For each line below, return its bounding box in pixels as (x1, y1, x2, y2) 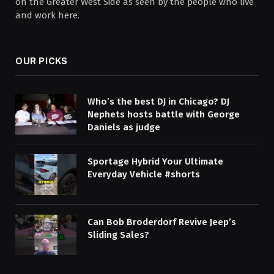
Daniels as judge (87, 121, 160, 133)
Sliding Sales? (87, 229, 149, 240)
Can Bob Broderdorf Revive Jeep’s (87, 216, 236, 228)
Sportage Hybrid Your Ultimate (87, 156, 223, 168)
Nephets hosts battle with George (87, 108, 240, 120)
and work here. (15, 9, 80, 21)
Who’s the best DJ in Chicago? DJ (87, 95, 229, 107)
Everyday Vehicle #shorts (87, 169, 200, 180)
